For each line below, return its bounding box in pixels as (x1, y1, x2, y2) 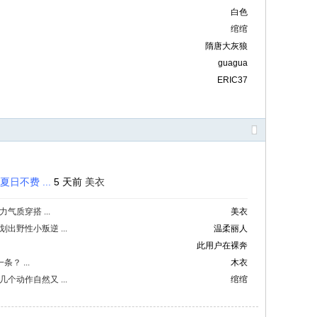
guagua (218, 58, 248, 68)
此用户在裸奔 (197, 241, 248, 250)
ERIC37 (217, 75, 248, 85)
